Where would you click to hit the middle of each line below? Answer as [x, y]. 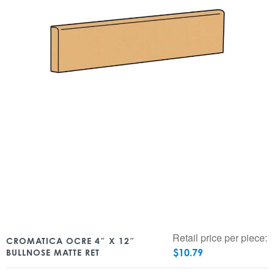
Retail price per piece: [220, 238]
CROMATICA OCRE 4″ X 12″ [71, 241]
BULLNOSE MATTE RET [53, 252]
